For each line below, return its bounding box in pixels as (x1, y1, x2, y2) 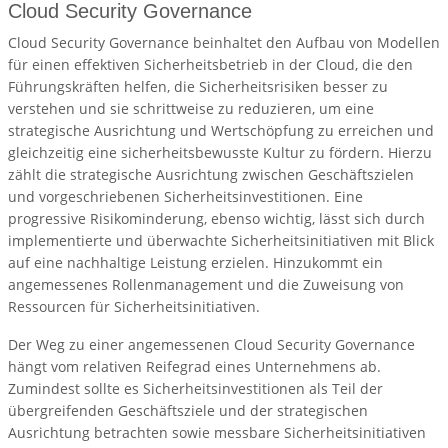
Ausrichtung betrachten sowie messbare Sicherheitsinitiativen (8, 423, 426, 443)
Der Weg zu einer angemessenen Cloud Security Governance (8, 335, 415, 355)
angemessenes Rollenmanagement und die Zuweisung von (8, 275, 404, 295)
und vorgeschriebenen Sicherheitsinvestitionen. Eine (8, 187, 363, 207)
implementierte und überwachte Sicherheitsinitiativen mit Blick (8, 231, 434, 251)
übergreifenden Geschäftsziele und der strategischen (8, 401, 368, 421)
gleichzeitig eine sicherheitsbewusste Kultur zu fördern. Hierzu (8, 143, 432, 163)
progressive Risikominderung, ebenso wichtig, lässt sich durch (8, 209, 425, 229)
